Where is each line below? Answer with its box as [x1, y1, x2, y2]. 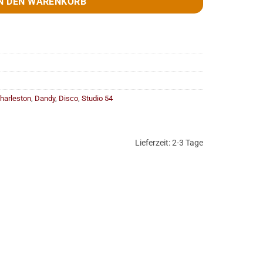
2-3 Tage [172, 137, 203, 148]
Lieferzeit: [135, 137, 172, 148]
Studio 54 [82, 94, 113, 103]
